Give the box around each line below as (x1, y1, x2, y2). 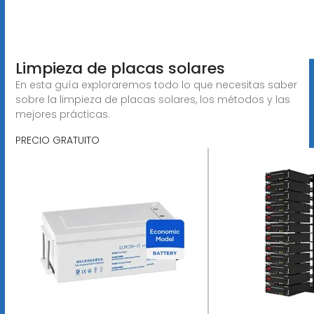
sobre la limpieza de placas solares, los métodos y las (15, 92, 290, 107)
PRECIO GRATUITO (15, 132, 100, 147)
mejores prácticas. (15, 107, 110, 121)
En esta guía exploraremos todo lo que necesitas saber (15, 77, 297, 92)
